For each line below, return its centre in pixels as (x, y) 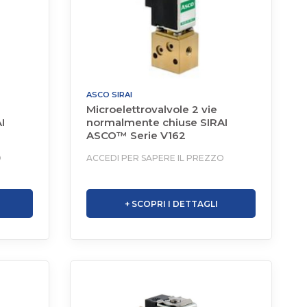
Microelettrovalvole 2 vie (152, 109)
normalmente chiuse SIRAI (157, 122)
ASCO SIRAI (110, 95)
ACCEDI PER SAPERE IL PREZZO (156, 158)
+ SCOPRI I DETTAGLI (171, 204)
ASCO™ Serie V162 (136, 135)
